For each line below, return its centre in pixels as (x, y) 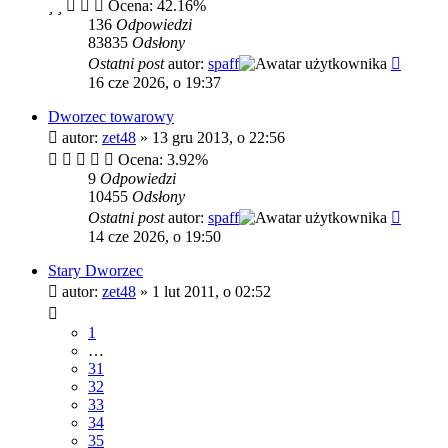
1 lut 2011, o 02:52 (211, 291)
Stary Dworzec (95, 270)
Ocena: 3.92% (161, 159)
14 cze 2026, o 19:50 (154, 236)
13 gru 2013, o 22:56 (218, 137)
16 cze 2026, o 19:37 (154, 82)
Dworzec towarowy (111, 116)
